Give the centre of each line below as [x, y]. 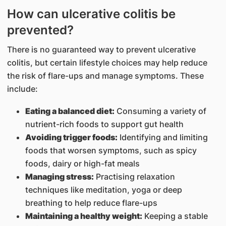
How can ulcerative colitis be [91, 14]
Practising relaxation [134, 177]
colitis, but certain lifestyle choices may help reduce [107, 63]
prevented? [40, 30]
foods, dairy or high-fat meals [82, 163]
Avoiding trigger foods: [71, 137]
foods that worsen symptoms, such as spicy [111, 150]
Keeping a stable [175, 216]
